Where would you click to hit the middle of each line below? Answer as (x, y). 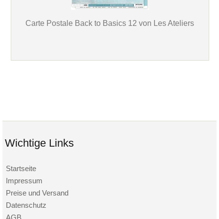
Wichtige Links (39, 143)
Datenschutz (26, 205)
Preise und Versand (37, 193)
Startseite (21, 169)
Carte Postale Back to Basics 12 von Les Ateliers (110, 23)
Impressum (24, 181)
